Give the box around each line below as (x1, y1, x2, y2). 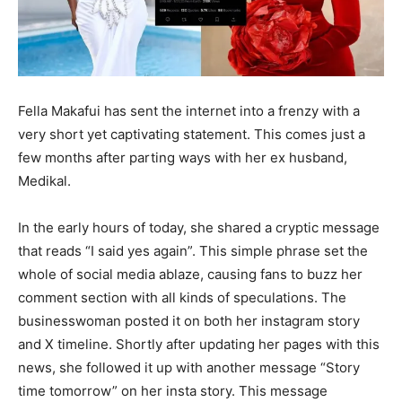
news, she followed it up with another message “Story (18, 359, 360, 377)
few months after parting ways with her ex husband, (18, 149, 347, 167)
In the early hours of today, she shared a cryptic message (18, 219, 380, 237)
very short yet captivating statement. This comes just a (18, 126, 365, 144)
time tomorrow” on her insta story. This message (18, 382, 328, 400)
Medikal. (18, 172, 71, 190)
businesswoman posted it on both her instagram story (18, 312, 360, 330)
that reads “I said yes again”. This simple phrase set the (18, 242, 368, 260)
